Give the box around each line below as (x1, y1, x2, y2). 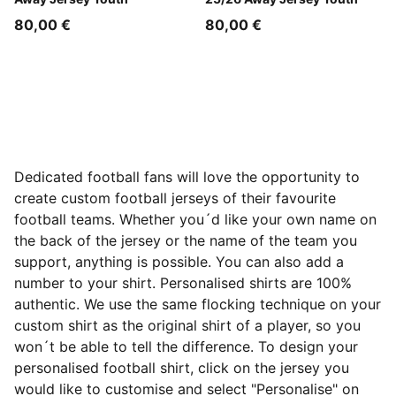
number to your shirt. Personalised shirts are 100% (14, 274, 352, 292)
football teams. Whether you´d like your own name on (14, 210, 377, 228)
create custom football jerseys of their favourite (14, 189, 336, 207)
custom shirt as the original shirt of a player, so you (14, 316, 361, 334)
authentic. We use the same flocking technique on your (14, 295, 381, 313)
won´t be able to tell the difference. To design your (14, 338, 358, 355)
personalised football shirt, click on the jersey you (14, 359, 349, 377)
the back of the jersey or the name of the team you (14, 232, 357, 249)
